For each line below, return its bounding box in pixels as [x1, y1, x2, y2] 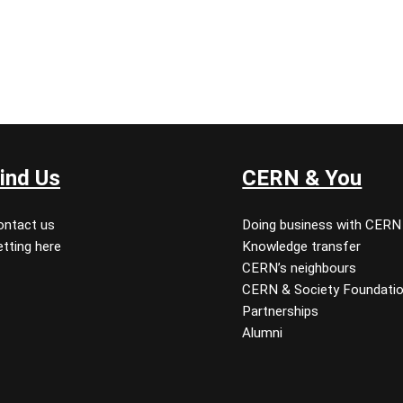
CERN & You [242, 165, 363, 191]
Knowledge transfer [242, 237, 362, 255]
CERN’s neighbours [242, 259, 357, 276]
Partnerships [242, 302, 319, 319]
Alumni [242, 324, 283, 341]
